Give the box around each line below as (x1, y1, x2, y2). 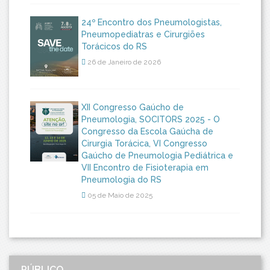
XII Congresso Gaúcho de (81, 102, 184, 112)
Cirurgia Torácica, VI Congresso (81, 138, 207, 148)
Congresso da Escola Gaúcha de (81, 126, 213, 136)
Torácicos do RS (81, 41, 147, 51)
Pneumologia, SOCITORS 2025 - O (81, 114, 220, 124)
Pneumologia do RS (81, 174, 162, 184)
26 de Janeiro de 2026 (86, 57, 161, 66)
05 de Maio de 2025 (86, 190, 152, 199)
